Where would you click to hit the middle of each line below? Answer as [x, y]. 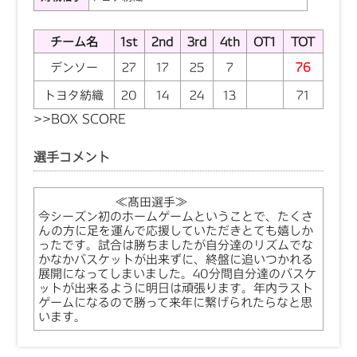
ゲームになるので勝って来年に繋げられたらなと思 [175, 302]
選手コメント [71, 157]
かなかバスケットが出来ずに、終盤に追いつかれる [175, 259]
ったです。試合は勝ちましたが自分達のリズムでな [175, 245]
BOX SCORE [88, 118]
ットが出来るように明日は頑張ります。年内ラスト [175, 288]
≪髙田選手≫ [151, 202]
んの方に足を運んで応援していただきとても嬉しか [175, 230]
